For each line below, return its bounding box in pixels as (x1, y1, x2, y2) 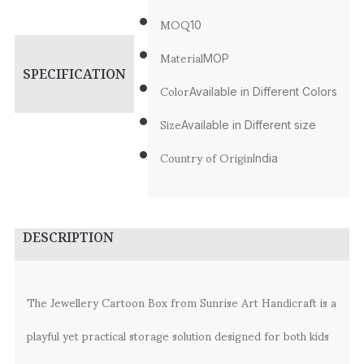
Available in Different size (181, 118, 316, 132)
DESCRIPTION (23, 227, 114, 246)
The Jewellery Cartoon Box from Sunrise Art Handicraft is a (27, 284, 336, 318)
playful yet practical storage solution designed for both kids (27, 318, 329, 352)
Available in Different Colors (189, 84, 337, 99)
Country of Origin (160, 141, 253, 175)
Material (160, 41, 203, 75)
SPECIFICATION (23, 64, 126, 83)
